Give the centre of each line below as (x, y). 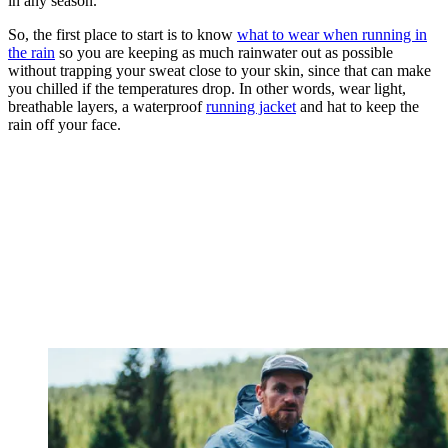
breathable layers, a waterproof (107, 107)
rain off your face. (66, 125)
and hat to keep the (357, 107)
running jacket (251, 107)
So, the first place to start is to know (122, 35)
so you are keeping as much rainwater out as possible (224, 53)
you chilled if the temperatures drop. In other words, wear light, (207, 89)
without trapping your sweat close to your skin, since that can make (219, 71)
